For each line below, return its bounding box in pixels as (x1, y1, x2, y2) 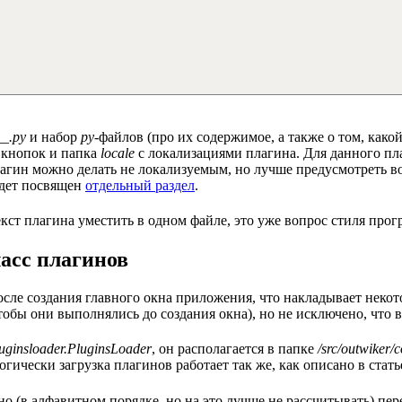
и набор (26, 128, 81, 144)
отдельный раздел (85, 177, 195, 193)
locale (100, 144, 135, 161)
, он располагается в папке (152, 341, 318, 357)
